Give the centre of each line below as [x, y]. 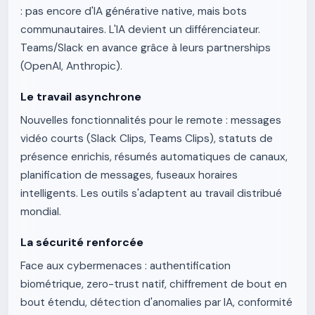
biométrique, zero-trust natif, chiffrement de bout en [154, 284]
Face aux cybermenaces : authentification [126, 266]
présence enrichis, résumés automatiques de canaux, [154, 157]
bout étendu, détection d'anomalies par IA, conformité [156, 302]
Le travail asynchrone [81, 97]
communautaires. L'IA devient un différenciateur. [140, 30]
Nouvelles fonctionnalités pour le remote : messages [151, 120]
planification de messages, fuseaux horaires [129, 175]
